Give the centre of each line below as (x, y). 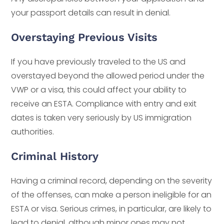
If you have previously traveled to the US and (98, 62)
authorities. (33, 132)
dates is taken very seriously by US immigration (101, 118)
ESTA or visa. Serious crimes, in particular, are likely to (111, 209)
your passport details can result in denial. (91, 13)
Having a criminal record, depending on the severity (112, 181)
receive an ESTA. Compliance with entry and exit (104, 104)
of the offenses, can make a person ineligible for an (111, 195)
